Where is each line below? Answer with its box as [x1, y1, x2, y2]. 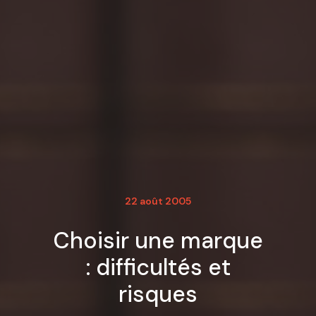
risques [119, 279, 197, 310]
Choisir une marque [53, 226, 263, 256]
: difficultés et [85, 253, 231, 283]
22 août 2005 [125, 195, 191, 207]
